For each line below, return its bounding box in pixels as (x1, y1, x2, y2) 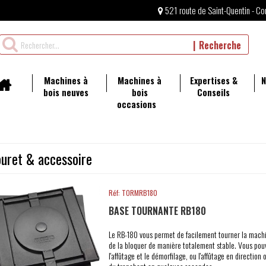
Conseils (197, 85, 230, 99)
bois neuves (43, 85, 88, 99)
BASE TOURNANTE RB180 (108, 204, 206, 218)
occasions (116, 97, 156, 110)
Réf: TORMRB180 (108, 188, 157, 198)
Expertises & (189, 74, 237, 87)
